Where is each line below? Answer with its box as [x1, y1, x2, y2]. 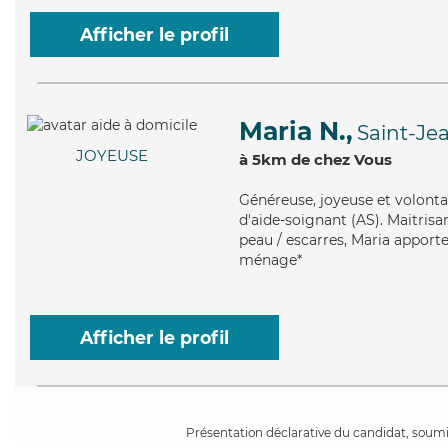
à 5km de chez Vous [239, 150, 392, 169]
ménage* [239, 251, 302, 269]
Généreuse [239, 191, 313, 209]
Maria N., [239, 116, 353, 146]
